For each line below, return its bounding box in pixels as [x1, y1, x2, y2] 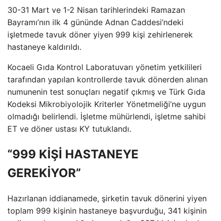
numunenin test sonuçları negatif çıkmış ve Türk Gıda [7, 87, 205, 97]
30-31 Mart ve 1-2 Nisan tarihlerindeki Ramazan [7, 5, 185, 15]
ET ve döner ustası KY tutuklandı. [7, 124, 131, 134]
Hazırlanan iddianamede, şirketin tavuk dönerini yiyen [7, 193, 207, 203]
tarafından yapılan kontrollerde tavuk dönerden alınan [7, 74, 208, 84]
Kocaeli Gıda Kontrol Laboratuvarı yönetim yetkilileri [7, 62, 202, 72]
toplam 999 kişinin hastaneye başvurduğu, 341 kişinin [7, 205, 207, 216]
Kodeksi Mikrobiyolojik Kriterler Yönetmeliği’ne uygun [7, 99, 206, 109]
